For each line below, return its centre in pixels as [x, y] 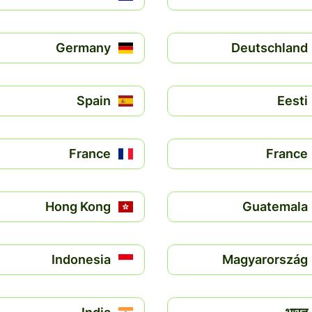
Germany [83, 48]
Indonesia [81, 259]
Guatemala [275, 206]
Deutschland [270, 48]
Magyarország [265, 259]
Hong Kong [78, 206]
